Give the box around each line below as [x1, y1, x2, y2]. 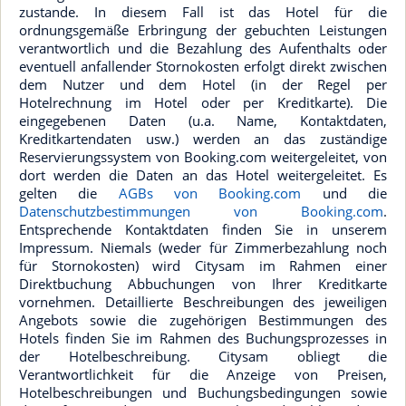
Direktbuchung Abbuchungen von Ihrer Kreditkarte [19, 275, 387, 293]
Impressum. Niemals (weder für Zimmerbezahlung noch [19, 238, 387, 256]
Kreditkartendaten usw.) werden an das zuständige [19, 130, 387, 148]
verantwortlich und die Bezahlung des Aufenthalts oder [19, 39, 387, 57]
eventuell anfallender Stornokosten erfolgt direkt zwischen [19, 57, 387, 75]
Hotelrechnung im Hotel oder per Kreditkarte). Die [19, 93, 387, 111]
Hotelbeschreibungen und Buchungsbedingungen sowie [19, 383, 387, 401]
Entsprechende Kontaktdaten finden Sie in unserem [19, 220, 387, 238]
